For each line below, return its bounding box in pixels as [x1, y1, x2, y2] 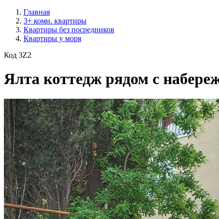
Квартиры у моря [23, 34, 81, 43]
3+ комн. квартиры [23, 17, 87, 25]
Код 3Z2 [4, 51, 31, 59]
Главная [23, 8, 50, 16]
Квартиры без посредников [23, 25, 114, 34]
